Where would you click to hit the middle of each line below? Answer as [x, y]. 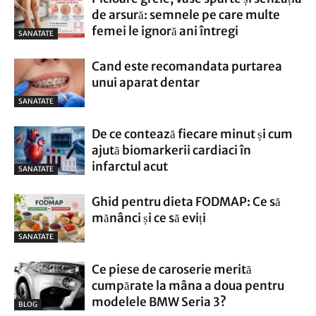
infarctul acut [130, 166]
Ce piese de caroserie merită [172, 269]
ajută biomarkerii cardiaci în [171, 150]
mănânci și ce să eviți [149, 218]
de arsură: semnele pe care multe [186, 15]
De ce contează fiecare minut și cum [192, 134]
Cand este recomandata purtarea [187, 66]
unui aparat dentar [146, 83]
